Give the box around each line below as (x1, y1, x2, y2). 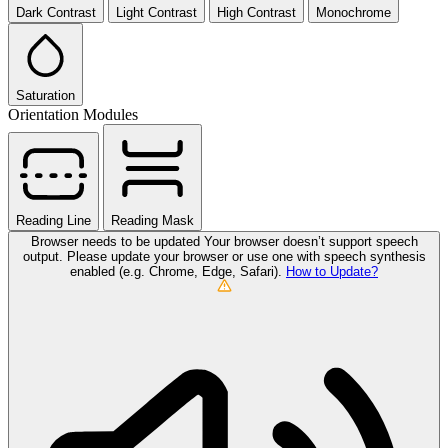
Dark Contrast (16, 5, 96, 21)
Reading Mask (111, 213, 194, 229)
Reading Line (16, 213, 91, 229)
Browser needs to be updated (30, 234, 204, 250)
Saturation (16, 88, 75, 104)
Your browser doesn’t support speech (203, 234, 418, 250)
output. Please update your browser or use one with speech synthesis (22, 249, 426, 265)
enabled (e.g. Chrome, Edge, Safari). (70, 264, 286, 280)
